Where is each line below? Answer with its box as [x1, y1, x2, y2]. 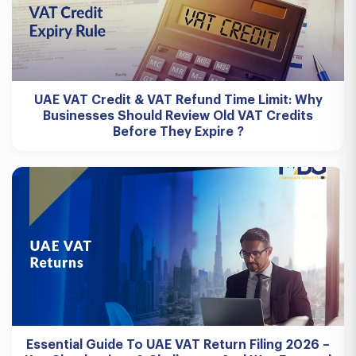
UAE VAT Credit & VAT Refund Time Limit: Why [33, 94, 323, 106]
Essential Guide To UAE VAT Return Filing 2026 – [26, 339, 330, 351]
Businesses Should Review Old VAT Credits [43, 110, 313, 122]
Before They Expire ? [112, 126, 244, 138]
